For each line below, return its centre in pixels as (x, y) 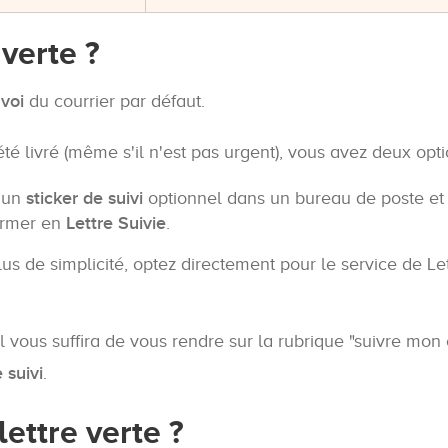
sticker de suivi (84, 199)
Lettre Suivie (116, 224)
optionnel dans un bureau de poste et (293, 198)
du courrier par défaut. (114, 101)
